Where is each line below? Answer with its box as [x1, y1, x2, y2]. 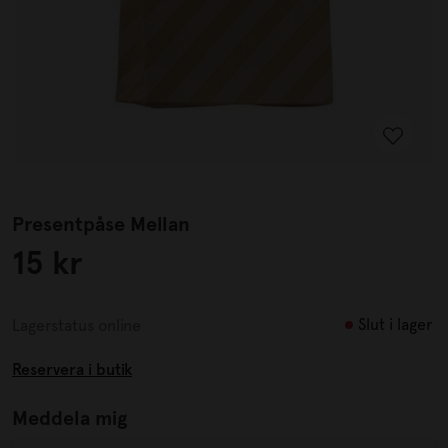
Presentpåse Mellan [12, 212, 190, 236]
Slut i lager [358, 315, 433, 334]
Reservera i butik [12, 360, 132, 379]
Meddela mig [12, 406, 127, 430]
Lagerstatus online [12, 315, 141, 335]
